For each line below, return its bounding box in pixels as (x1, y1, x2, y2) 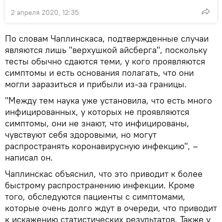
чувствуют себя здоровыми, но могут (5, 128, 157, 140)
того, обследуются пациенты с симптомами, (5, 190, 185, 202)
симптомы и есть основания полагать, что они (5, 66, 194, 78)
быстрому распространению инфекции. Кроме (5, 179, 195, 191)
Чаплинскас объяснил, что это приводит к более (5, 167, 203, 179)
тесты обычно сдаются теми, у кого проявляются (5, 55, 205, 67)
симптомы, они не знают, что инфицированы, (5, 117, 189, 129)
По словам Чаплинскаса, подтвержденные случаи (5, 32, 209, 44)
